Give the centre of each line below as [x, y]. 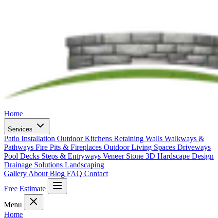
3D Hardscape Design [180, 156]
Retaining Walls [139, 138]
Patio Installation [30, 138]
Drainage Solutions [34, 165]
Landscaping [84, 165]
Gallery [16, 173]
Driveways [194, 147]
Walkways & [184, 138]
